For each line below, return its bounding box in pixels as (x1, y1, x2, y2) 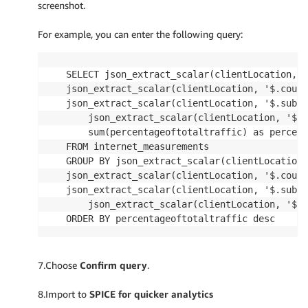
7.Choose (38, 258, 80, 271)
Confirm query (80, 258, 147, 271)
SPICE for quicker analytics (89, 287, 213, 300)
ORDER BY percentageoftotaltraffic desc (66, 212, 275, 224)
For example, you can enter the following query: (38, 27, 243, 40)
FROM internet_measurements (66, 140, 209, 152)
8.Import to (38, 287, 89, 300)
